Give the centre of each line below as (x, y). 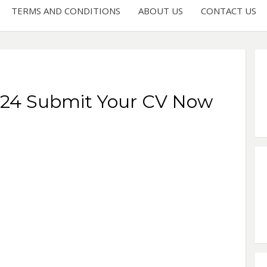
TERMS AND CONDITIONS (66, 10)
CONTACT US (228, 10)
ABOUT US (160, 10)
